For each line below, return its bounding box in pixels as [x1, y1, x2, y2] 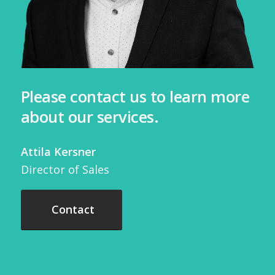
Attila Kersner [20, 144, 96, 159]
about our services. [20, 106, 159, 128]
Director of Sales [20, 161, 109, 177]
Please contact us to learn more [20, 86, 250, 108]
